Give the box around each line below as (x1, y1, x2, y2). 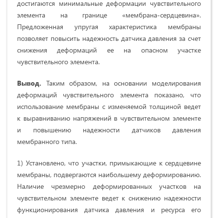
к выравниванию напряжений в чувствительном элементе (17, 113, 201, 123)
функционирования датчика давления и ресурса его (17, 205, 201, 215)
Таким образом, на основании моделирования (41, 78, 201, 88)
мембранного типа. (17, 137, 77, 146)
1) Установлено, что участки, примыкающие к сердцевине (17, 158, 201, 168)
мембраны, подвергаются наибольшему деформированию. (17, 170, 201, 180)
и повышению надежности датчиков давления (17, 125, 201, 135)
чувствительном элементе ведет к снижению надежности (17, 193, 201, 203)
